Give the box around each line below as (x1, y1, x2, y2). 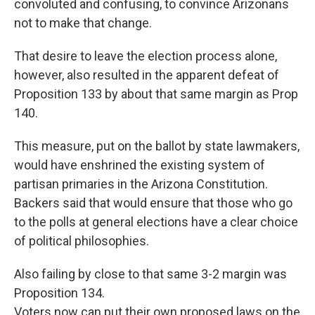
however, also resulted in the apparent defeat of (14, 67, 279, 82)
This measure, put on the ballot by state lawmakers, (14, 139, 300, 153)
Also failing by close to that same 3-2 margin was (14, 266, 287, 281)
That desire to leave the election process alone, (14, 49, 277, 63)
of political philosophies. (14, 233, 149, 248)
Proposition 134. (14, 285, 105, 300)
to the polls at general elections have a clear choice (14, 214, 298, 229)
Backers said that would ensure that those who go (14, 195, 292, 210)
